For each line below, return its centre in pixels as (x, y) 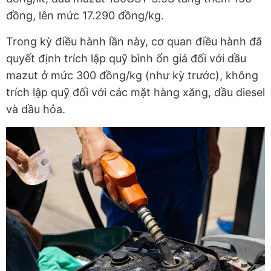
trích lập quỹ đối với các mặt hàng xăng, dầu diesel (135, 93)
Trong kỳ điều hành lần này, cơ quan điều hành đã (134, 42)
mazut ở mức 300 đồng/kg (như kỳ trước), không (132, 76)
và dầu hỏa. (36, 109)
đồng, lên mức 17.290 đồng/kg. (85, 16)
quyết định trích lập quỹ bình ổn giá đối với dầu (126, 59)
